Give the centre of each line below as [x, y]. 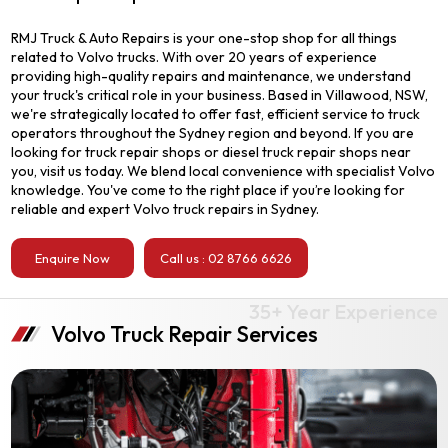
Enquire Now [73, 258]
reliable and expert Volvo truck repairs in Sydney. [165, 209]
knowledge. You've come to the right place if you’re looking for [208, 190]
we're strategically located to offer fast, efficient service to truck [216, 114]
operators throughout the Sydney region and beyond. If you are [213, 133]
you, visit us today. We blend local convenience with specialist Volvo [223, 171]
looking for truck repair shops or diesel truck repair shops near [211, 152]
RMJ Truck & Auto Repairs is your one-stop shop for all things [204, 38]
